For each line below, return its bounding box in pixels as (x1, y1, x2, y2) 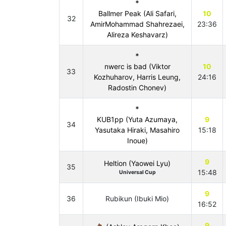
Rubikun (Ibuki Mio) (105, 194, 169, 203)
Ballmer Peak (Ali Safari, (98, 9, 177, 18)
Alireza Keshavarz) (106, 30, 168, 39)
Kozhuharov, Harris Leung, (94, 73, 181, 81)
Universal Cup (119, 169, 156, 176)
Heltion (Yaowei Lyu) (104, 159, 171, 167)
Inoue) (127, 136, 148, 145)
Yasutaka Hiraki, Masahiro (95, 126, 180, 134)
